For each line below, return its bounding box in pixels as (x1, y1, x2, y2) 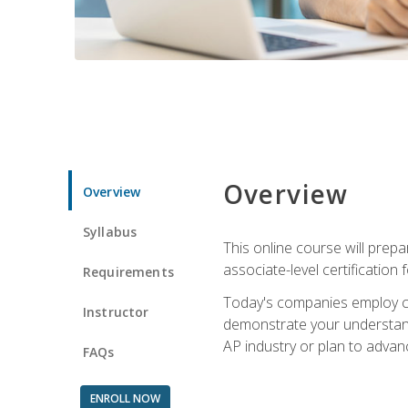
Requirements (83, 262, 174, 280)
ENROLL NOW (89, 390, 160, 406)
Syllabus (83, 222, 138, 240)
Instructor (83, 302, 149, 321)
